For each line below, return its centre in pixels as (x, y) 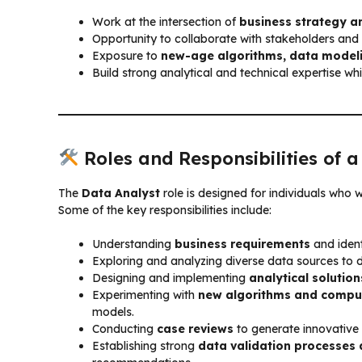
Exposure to (126, 55)
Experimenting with (145, 295)
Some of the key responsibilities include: (165, 210)
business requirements (242, 244)
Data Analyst (121, 193)
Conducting (124, 328)
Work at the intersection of (166, 21)
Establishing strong (145, 345)
